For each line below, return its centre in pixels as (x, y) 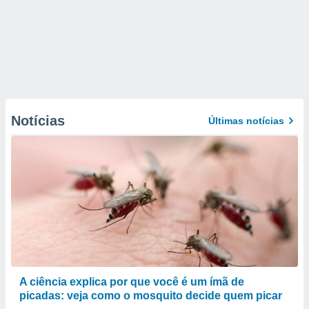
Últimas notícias (246, 121)
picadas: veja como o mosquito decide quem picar (151, 296)
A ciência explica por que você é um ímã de (132, 282)
